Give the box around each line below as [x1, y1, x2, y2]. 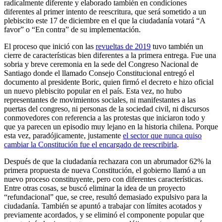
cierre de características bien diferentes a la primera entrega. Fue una [4, 51, 216, 59]
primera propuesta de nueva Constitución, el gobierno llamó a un [4, 166, 206, 174]
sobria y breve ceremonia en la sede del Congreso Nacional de [4, 59, 198, 68]
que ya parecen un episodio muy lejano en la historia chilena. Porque [4, 122, 218, 131]
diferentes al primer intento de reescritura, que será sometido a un [4, 7, 206, 16]
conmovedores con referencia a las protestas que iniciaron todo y [4, 113, 205, 122]
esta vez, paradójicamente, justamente [4, 131, 123, 140]
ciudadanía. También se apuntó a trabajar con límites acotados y [4, 201, 202, 210]
